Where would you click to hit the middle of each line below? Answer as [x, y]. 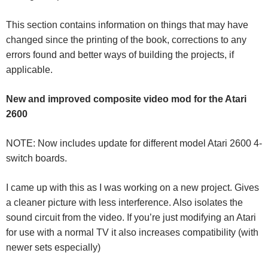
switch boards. [36, 158]
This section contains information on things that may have [127, 25]
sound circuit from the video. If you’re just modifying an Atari [131, 217]
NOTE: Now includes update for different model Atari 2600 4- [134, 143]
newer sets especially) [53, 247]
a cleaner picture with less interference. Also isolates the [124, 202]
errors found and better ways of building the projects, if [120, 55]
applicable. [29, 70]
